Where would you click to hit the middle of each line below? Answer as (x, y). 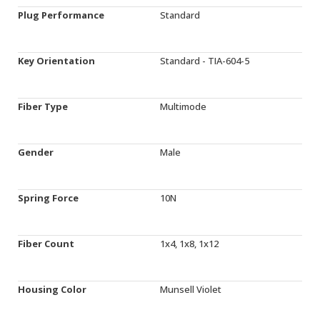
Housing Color (52, 289)
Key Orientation (56, 61)
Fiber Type (43, 106)
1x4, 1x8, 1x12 (189, 244)
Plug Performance (61, 15)
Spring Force (48, 198)
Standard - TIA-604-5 (205, 61)
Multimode (183, 106)
